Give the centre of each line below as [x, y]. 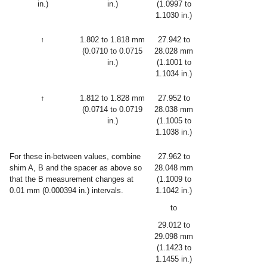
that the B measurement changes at [72, 179]
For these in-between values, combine [75, 156]
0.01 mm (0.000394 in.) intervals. [66, 190]
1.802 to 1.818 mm [112, 40]
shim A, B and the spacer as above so [76, 168]
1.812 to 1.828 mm [112, 98]
